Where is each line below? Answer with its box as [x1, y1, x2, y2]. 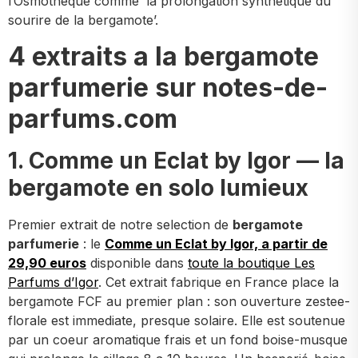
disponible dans [86, 254, 188, 271]
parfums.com [8, 102, 177, 134]
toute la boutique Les [188, 254, 315, 271]
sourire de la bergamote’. [8, 12, 158, 29]
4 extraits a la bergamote [8, 40, 319, 72]
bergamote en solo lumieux [8, 173, 308, 201]
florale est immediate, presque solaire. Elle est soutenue [8, 312, 345, 328]
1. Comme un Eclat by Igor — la [8, 146, 344, 174]
